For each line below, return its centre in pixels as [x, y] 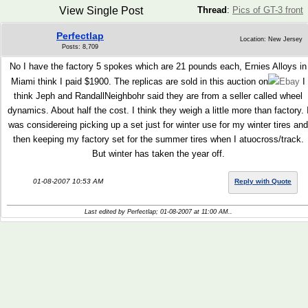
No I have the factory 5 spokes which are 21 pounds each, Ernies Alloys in [158, 66]
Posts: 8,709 [80, 47]
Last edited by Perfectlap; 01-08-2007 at [143, 212]
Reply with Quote [263, 181]
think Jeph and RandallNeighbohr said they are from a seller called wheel [158, 96]
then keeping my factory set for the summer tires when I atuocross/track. [158, 139]
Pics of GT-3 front [268, 10]
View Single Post [101, 11]
